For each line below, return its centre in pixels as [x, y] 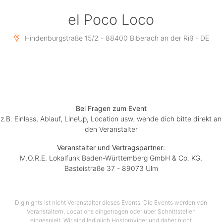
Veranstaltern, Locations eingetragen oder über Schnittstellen [111, 212]
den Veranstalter [111, 129]
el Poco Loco [111, 20]
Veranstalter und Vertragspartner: [111, 148]
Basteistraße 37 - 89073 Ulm [111, 168]
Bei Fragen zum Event [111, 109]
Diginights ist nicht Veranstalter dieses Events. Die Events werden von [111, 203]
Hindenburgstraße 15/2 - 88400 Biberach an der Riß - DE [116, 38]
